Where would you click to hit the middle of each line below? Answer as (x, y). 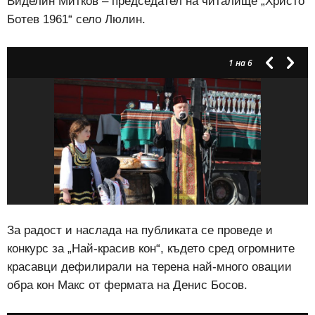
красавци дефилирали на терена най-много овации (149, 267)
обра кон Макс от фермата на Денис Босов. (127, 285)
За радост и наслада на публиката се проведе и (140, 231)
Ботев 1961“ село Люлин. (76, 20)
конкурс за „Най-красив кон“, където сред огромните (151, 249)
